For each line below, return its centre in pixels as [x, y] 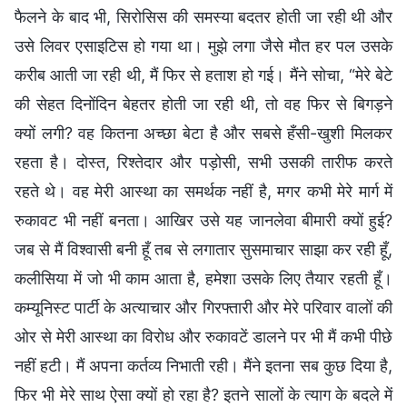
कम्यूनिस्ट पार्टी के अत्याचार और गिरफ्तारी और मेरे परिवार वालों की [203, 307]
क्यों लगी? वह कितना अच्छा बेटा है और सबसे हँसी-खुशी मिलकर [203, 133]
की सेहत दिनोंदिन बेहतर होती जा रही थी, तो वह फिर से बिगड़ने [203, 104]
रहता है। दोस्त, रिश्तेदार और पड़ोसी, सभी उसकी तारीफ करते [203, 162]
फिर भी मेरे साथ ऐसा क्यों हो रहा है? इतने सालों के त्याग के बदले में [203, 394]
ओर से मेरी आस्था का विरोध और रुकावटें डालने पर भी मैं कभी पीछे [203, 336]
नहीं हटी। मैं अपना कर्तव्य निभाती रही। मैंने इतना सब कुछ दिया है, [203, 365]
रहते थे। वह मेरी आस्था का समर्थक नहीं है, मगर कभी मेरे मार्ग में [203, 191]
